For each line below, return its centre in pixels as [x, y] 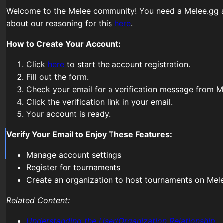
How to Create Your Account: [64, 44]
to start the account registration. [127, 64]
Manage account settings [74, 155]
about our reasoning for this [61, 23]
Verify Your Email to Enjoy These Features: [90, 134]
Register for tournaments [74, 167]
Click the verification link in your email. [100, 101]
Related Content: [40, 200]
